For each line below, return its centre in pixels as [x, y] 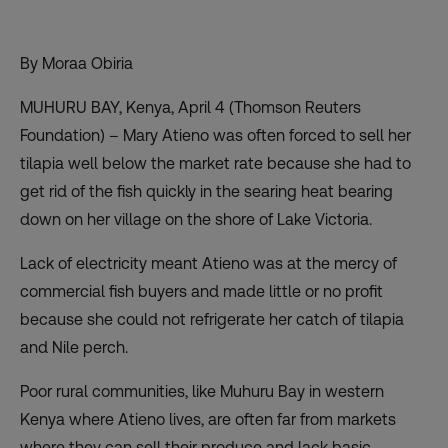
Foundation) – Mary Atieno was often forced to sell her [215, 136]
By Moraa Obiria [76, 64]
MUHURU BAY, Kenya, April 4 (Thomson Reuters [190, 108]
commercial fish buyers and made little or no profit [201, 292]
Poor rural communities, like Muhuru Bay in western [202, 392]
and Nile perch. [74, 348]
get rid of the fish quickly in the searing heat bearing [206, 192]
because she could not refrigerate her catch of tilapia [212, 320]
